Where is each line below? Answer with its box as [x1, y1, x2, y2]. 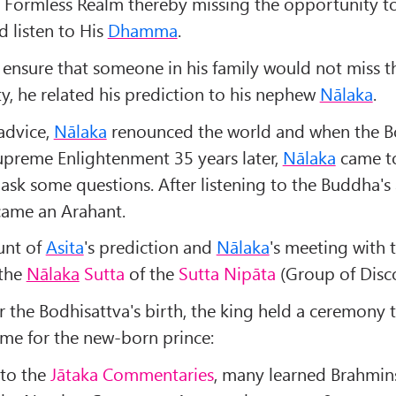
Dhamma [107, 18, 178, 42]
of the [124, 261, 179, 286]
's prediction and [83, 234, 217, 259]
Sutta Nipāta [178, 261, 276, 286]
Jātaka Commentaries [49, 361, 214, 385]
